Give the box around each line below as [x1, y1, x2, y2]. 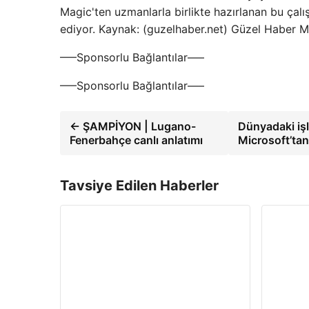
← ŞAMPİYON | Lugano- [70, 119, 196, 133]
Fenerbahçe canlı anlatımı [70, 132, 203, 147]
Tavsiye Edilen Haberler [60, 177, 219, 194]
